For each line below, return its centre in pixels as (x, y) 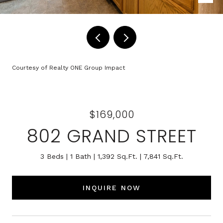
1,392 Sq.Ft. (117, 156)
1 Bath (80, 156)
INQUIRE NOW (111, 187)
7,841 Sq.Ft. (163, 156)
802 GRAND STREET (111, 136)
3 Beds (52, 156)
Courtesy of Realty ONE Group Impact (68, 68)
